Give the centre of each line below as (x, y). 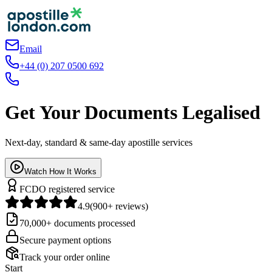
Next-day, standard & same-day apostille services (99, 142)
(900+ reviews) (119, 206)
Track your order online (65, 257)
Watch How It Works (60, 171)
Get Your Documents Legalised (133, 113)
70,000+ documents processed (77, 223)
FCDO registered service (67, 189)
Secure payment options (65, 240)
